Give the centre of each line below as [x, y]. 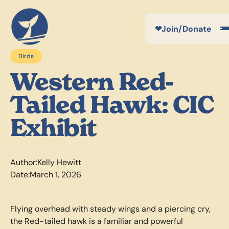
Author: [24, 162]
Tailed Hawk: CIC [112, 105]
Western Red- [91, 82]
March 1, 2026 [55, 174]
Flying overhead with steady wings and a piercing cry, [110, 209]
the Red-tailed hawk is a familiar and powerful [96, 221]
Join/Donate [186, 28]
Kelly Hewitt [59, 162]
